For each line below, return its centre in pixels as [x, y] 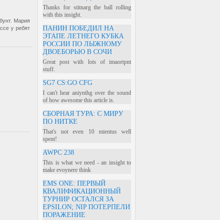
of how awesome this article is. [79, 100]
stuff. [49, 69]
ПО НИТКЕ [60, 122]
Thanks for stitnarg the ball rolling [87, 7]
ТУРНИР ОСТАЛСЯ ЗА [78, 199]
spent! [50, 139]
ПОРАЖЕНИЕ [64, 215]
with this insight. [62, 15]
